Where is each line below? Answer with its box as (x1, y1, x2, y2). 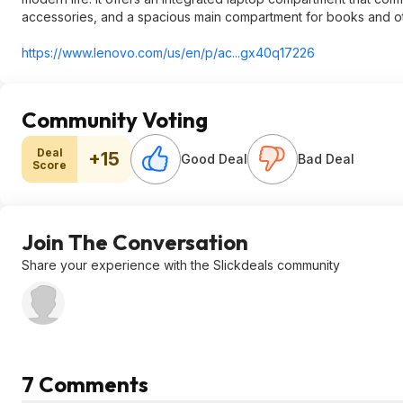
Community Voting (22, 106, 208, 133)
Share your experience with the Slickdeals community (22, 257, 340, 273)
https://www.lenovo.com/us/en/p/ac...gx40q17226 (22, 45, 315, 60)
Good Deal (181, 151, 247, 166)
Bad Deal (298, 151, 354, 166)
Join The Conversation (22, 228, 248, 255)
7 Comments (22, 371, 148, 398)
